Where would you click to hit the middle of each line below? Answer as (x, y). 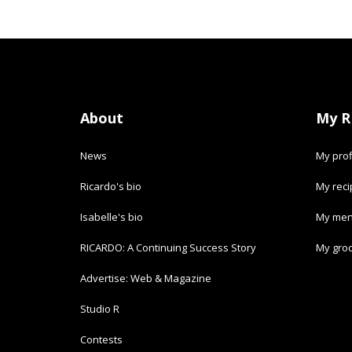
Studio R (100, 309)
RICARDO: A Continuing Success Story (168, 248)
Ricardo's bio (111, 187)
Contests (101, 340)
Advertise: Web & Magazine (146, 279)
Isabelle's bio (112, 217)
